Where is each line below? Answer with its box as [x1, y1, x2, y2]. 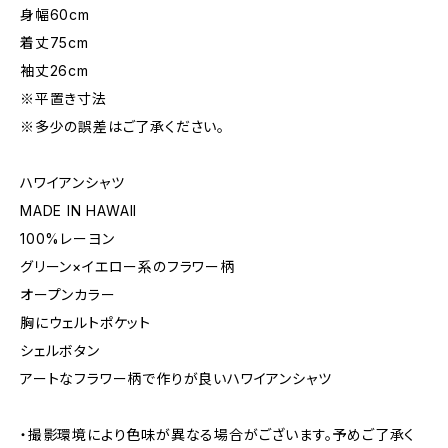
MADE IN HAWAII [20, 202, 138, 219]
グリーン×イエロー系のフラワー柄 [20, 258, 235, 275]
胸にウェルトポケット [20, 314, 151, 331]
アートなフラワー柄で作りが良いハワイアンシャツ [20, 370, 332, 387]
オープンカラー [20, 286, 116, 303]
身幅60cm [20, 6, 90, 23]
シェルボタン [20, 342, 100, 359]
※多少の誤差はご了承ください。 [20, 118, 225, 135]
